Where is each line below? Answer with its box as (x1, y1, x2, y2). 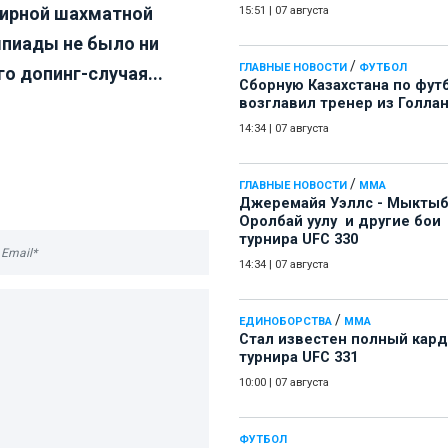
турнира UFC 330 (239, 231, 358, 249)
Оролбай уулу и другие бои (239, 213, 441, 231)
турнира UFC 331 (239, 349, 358, 367)
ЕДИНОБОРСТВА (239, 315, 332, 329)
